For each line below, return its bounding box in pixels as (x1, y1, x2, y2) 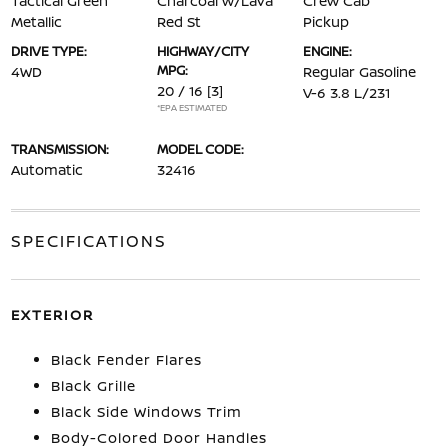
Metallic (10, 12, 62, 31)
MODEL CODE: (156, 140, 244, 158)
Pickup (303, 12, 350, 31)
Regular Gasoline (303, 62, 417, 81)
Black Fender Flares (50, 350, 202, 369)
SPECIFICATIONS (10, 230, 167, 252)
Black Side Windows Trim (50, 402, 242, 421)
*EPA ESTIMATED (156, 101, 227, 114)
